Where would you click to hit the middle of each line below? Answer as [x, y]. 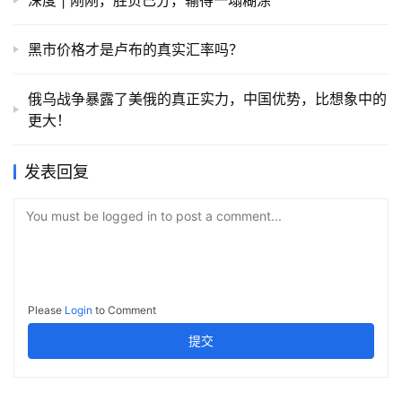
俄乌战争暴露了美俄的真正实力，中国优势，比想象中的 [207, 99]
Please [46, 310]
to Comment [124, 310]
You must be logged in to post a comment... [154, 216]
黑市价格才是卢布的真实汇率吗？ [135, 50]
